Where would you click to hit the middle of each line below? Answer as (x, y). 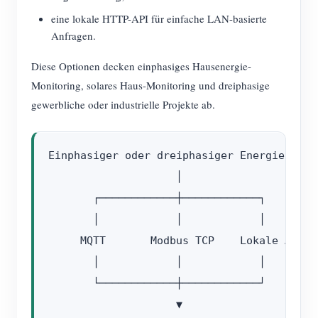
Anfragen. (73, 35)
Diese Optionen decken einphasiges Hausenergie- (141, 66)
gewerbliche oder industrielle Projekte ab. (123, 104)
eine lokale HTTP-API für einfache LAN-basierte (159, 18)
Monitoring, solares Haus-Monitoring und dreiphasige (150, 85)
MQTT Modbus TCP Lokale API (176, 241)
